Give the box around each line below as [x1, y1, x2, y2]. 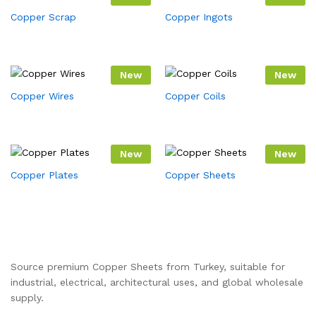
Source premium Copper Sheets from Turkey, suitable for [11, 261, 285, 272]
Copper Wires [11, 90, 74, 102]
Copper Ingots [165, 11, 233, 23]
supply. [11, 292, 44, 303]
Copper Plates [11, 169, 78, 181]
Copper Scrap [11, 11, 76, 23]
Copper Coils [165, 90, 226, 102]
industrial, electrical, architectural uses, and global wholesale [11, 276, 303, 288]
